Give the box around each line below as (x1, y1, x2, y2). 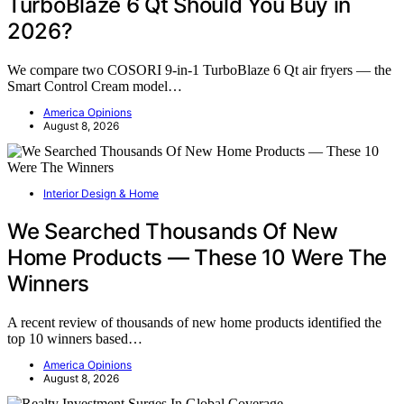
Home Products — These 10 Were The (7, 243, 388, 271)
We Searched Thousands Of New (7, 217, 338, 244)
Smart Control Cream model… (7, 78, 182, 95)
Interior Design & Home (43, 187, 159, 201)
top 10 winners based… (7, 330, 142, 346)
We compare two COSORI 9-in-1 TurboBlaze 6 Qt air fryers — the (7, 62, 391, 78)
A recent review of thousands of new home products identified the (7, 314, 381, 330)
